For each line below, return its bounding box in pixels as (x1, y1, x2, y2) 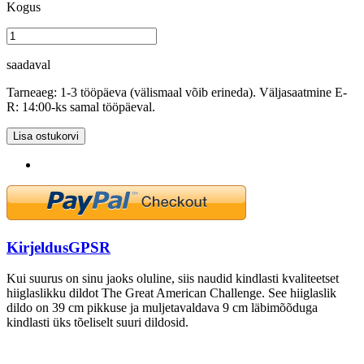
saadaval (6, 57, 50, 71)
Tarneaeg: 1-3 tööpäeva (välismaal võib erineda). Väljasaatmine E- (6, 84, 347, 99)
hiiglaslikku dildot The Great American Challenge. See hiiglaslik (6, 286, 336, 301)
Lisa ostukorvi (13, 129, 79, 142)
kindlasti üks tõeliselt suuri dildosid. (6, 315, 188, 330)
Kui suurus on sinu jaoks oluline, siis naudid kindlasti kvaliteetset (6, 271, 339, 286)
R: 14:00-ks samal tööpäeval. (6, 99, 155, 114)
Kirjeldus (6, 238, 68, 256)
